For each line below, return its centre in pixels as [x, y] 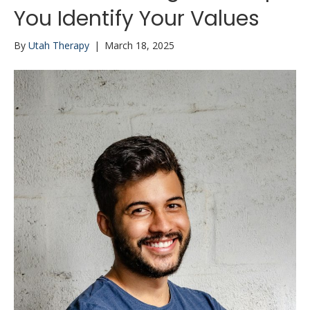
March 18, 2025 [139, 46]
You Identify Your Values [137, 19]
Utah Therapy [59, 46]
